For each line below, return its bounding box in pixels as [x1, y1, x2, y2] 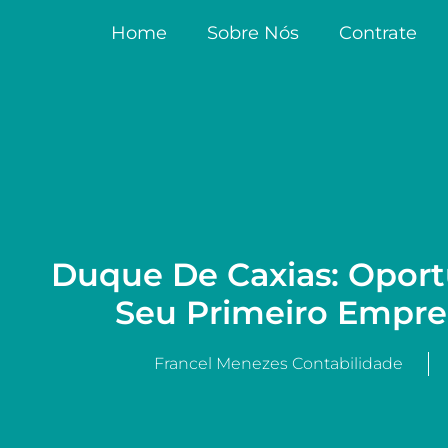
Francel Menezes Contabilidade [154, 354, 403, 373]
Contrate [339, 22, 417, 44]
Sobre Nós [207, 22, 299, 44]
